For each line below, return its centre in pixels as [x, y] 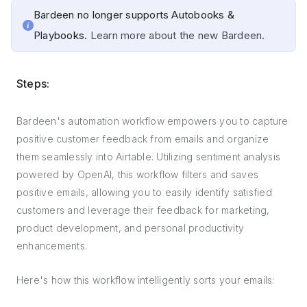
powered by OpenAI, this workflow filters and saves [137, 174]
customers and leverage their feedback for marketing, [143, 210]
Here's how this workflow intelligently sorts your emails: [146, 280]
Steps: [33, 84]
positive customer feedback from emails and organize [143, 139]
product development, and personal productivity [131, 228]
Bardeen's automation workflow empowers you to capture [152, 121]
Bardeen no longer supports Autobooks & [134, 15]
